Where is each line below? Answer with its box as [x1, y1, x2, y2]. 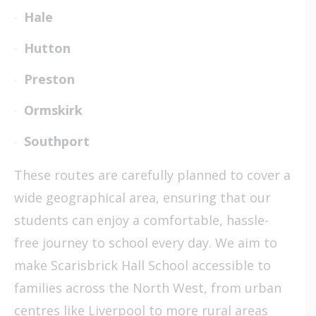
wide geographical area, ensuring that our [14, 188, 271, 206]
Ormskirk [24, 101, 83, 119]
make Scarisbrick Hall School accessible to [14, 256, 271, 274]
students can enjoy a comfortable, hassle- [14, 211, 269, 229]
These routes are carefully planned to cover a [14, 166, 291, 183]
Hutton [24, 39, 71, 56]
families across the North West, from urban [14, 279, 281, 296]
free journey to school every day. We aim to [14, 233, 277, 251]
